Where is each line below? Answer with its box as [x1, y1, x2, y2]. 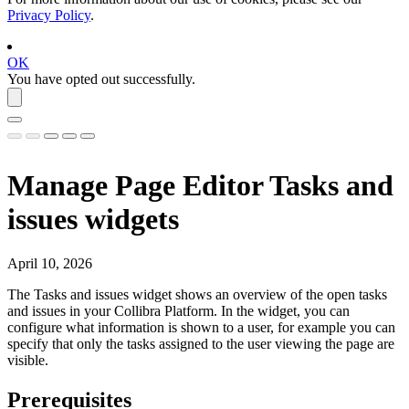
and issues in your [7, 302, 114, 319]
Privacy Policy [7, 7, 90, 24]
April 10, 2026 [7, 255, 92, 271]
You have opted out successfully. [7, 71, 195, 88]
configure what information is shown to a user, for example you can [7, 319, 395, 335]
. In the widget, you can [214, 302, 350, 319]
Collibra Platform [114, 302, 214, 319]
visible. [7, 351, 48, 368]
